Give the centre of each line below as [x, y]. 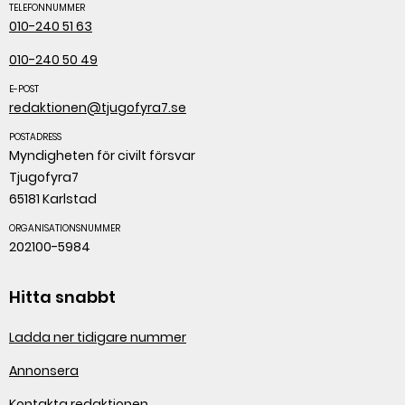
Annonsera [44, 371]
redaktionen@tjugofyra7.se [98, 108]
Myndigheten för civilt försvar [102, 155]
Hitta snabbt [62, 297]
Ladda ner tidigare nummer [98, 338]
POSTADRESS [35, 137]
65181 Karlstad [53, 198]
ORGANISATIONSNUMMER [65, 228]
